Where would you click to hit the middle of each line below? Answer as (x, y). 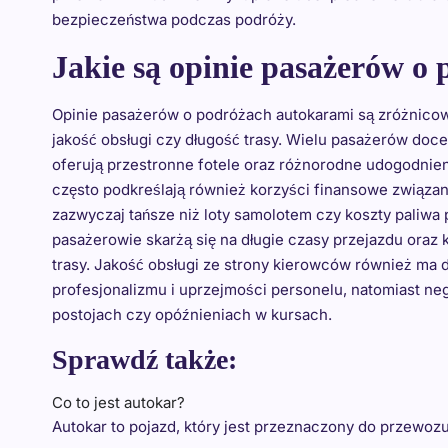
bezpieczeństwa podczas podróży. (174, 19)
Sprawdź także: (144, 359)
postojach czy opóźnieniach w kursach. (192, 314)
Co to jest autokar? (118, 402)
